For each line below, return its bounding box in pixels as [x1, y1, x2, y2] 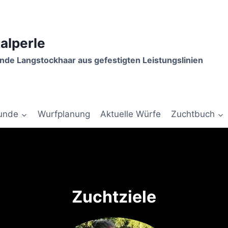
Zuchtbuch [171, 109, 215, 120]
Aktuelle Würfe [100, 109, 161, 120]
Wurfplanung [37, 109, 90, 120]
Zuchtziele [72, 187, 156, 207]
